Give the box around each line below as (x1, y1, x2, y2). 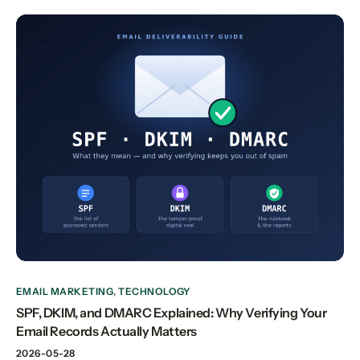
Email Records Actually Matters (16, 322, 198, 339)
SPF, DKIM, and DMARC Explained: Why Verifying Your (16, 304, 327, 321)
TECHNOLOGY (118, 284, 190, 297)
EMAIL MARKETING (16, 284, 114, 297)
